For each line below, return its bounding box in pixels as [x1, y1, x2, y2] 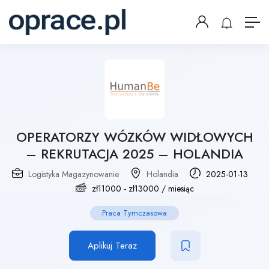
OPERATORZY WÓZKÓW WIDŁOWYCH [16, 127, 253, 147]
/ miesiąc [159, 183, 194, 195]
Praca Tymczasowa [102, 207, 167, 219]
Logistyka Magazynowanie [28, 168, 119, 181]
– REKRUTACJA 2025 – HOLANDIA [26, 144, 243, 164]
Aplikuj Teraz [87, 239, 137, 253]
